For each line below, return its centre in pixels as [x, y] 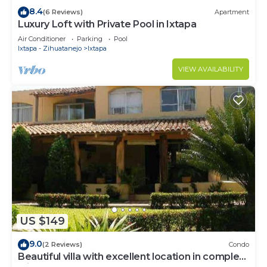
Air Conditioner [42, 38]
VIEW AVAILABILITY [211, 69]
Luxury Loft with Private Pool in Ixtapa [107, 24]
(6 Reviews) [63, 12]
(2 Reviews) [62, 245]
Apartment [232, 12]
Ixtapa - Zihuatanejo [50, 48]
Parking [90, 38]
